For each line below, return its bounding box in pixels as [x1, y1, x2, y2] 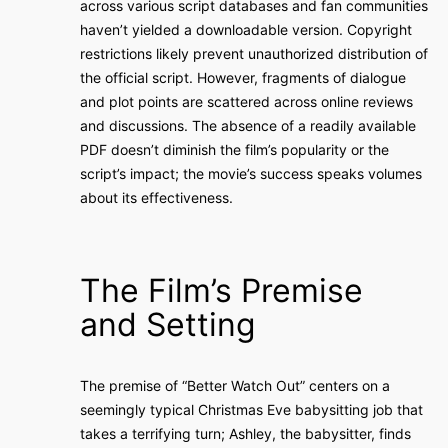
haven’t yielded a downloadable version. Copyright [80, 21, 412, 38]
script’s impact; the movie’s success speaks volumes [80, 165, 422, 182]
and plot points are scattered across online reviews [80, 93, 413, 110]
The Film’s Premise [80, 271, 363, 310]
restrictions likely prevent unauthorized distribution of [80, 45, 428, 62]
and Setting [80, 305, 256, 344]
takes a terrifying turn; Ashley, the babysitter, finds [80, 425, 411, 442]
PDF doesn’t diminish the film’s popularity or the [80, 141, 389, 158]
